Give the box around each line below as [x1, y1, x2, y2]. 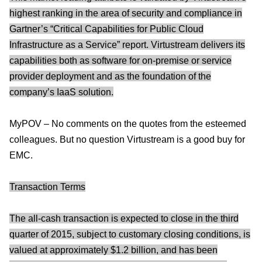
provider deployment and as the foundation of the [9, 71, 211, 81]
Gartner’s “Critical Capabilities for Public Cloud [9, 23, 204, 34]
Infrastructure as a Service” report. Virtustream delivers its [9, 39, 245, 50]
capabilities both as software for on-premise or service [9, 55, 232, 65]
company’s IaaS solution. [9, 87, 113, 97]
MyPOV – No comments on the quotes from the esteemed [9, 118, 246, 129]
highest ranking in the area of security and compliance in [9, 8, 242, 18]
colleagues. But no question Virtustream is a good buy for [9, 134, 245, 144]
